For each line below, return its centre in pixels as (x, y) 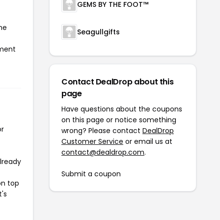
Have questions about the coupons (122, 109)
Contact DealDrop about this (118, 82)
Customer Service (92, 141)
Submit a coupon (91, 174)
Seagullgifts (98, 32)
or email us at (148, 141)
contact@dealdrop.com (103, 152)
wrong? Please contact (102, 130)
